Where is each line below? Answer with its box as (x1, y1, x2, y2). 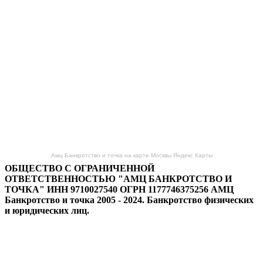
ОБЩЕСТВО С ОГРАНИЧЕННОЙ (5, 163, 154, 174)
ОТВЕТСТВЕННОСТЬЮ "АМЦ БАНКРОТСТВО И (5, 174, 232, 184)
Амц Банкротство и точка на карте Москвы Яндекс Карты (50, 152, 213, 159)
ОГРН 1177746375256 (120, 184, 208, 195)
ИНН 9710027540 (47, 184, 117, 195)
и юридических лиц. (5, 205, 89, 216)
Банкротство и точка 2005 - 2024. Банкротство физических (5, 195, 254, 205)
